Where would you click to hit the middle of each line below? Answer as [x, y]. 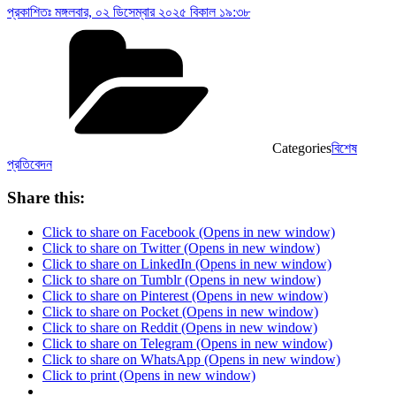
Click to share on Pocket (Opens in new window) [180, 312]
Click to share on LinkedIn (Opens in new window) [187, 264]
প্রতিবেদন [30, 164]
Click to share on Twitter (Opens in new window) [181, 248]
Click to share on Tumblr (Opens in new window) [182, 280]
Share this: [46, 198]
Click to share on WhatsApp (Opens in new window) [191, 360]
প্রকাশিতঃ [31, 11]
